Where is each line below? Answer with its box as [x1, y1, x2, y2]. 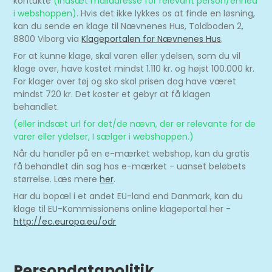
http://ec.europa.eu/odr [13, 215, 117, 228]
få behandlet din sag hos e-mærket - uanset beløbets [13, 160, 246, 172]
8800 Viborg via [13, 32, 82, 45]
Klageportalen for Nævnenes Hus [81, 32, 222, 45]
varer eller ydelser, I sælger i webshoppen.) [13, 130, 194, 143]
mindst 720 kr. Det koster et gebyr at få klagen [13, 87, 211, 100]
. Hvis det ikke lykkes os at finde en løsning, [76, 7, 256, 19]
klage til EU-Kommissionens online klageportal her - [13, 202, 231, 215]
